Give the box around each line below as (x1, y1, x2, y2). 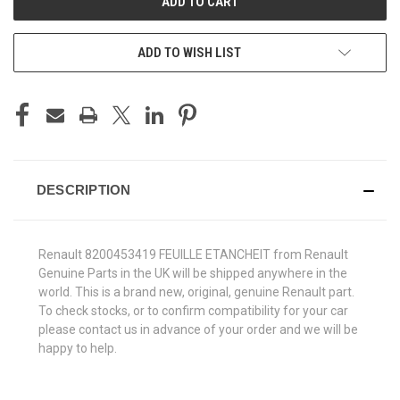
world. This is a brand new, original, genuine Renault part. (38, 284, 354, 299)
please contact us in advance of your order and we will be (38, 321, 358, 337)
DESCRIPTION (36, 181, 131, 197)
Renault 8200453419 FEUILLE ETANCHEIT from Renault (38, 246, 348, 262)
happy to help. (38, 340, 117, 355)
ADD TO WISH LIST (137, 44, 241, 61)
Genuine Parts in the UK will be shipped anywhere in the (38, 265, 347, 280)
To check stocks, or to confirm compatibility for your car (38, 303, 348, 318)
